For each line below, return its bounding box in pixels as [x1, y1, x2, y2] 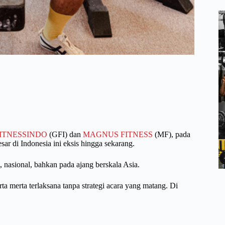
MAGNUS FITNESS [83, 130, 153, 139]
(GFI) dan [47, 130, 83, 139]
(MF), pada [153, 130, 190, 139]
